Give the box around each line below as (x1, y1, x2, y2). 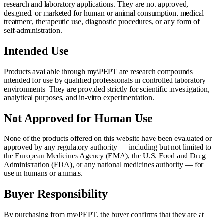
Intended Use (4, 44, 69, 57)
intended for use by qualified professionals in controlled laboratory (4, 76, 206, 84)
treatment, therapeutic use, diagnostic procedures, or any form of (4, 17, 200, 26)
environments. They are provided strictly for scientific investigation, (4, 84, 210, 93)
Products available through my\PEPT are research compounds (4, 67, 193, 76)
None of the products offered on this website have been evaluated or (4, 134, 212, 143)
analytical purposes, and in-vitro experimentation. (4, 93, 154, 102)
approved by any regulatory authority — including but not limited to (4, 143, 211, 152)
